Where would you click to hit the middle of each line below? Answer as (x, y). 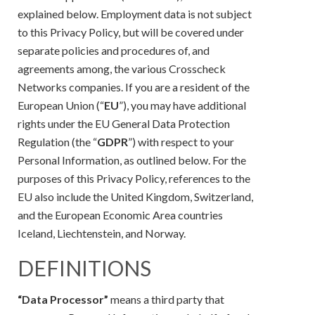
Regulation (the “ (57, 141)
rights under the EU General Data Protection (124, 123)
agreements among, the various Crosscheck (122, 68)
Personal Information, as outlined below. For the (132, 160)
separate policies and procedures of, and (114, 50)
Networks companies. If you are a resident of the (134, 86)
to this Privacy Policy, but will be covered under (131, 32)
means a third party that (166, 299)
